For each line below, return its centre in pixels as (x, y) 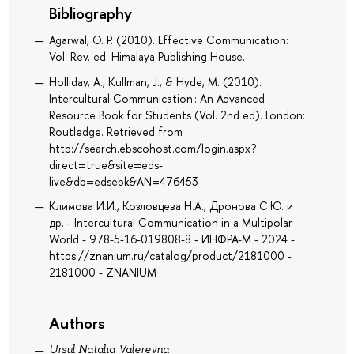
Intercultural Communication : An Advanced (156, 98)
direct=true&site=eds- (105, 164)
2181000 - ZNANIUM (102, 273)
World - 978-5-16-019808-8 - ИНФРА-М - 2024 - (171, 239)
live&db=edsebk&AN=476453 (123, 181)
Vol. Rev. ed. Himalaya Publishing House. (147, 57)
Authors (77, 323)
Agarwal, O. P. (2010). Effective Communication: (168, 40)
